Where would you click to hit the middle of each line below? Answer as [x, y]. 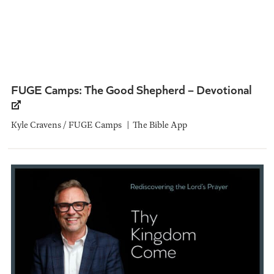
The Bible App [160, 124]
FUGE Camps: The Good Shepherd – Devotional [131, 89]
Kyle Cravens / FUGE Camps [66, 124]
